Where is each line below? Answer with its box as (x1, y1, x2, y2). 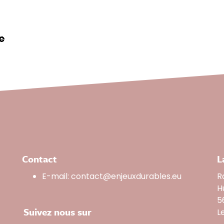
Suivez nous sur (22, 204, 91, 218)
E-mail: (42, 170, 71, 182)
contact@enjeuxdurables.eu (71, 170, 181, 182)
